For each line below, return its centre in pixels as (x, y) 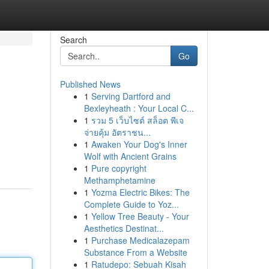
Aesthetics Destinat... (124, 228)
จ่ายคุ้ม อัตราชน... (117, 132)
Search (73, 40)
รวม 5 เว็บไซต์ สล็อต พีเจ (137, 120)
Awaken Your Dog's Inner (139, 144)
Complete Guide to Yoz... (131, 204)
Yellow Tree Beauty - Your (140, 216)
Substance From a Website (135, 252)
